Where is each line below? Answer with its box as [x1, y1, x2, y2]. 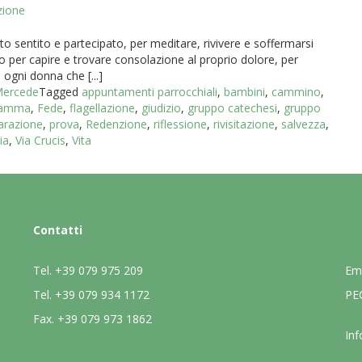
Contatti [32, 222, 82, 238]
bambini [224, 84, 265, 99]
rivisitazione [213, 116, 275, 132]
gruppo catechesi [187, 100, 277, 116]
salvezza [281, 116, 326, 132]
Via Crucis [15, 133, 65, 148]
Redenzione [86, 116, 147, 132]
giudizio [141, 100, 181, 116]
